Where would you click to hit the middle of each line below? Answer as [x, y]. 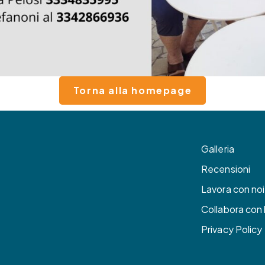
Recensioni [226, 169]
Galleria [218, 148]
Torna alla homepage [132, 91]
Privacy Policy [232, 229]
